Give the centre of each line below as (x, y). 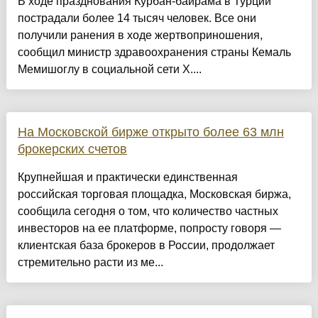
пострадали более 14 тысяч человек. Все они (137, 18)
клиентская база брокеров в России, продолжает (146, 246)
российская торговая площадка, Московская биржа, (154, 194)
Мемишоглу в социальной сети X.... (109, 70)
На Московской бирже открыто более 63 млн (150, 132)
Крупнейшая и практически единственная (127, 177)
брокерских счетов (72, 149)
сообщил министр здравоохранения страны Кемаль (154, 53)
